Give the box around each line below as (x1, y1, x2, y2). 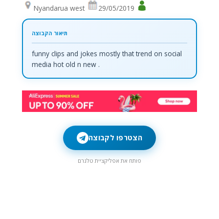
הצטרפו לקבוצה (88, 132, 142, 143)
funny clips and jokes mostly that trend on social (31, 48, 182, 58)
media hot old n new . (31, 59, 100, 69)
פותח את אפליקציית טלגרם (77, 156, 141, 164)
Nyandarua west (33, 3, 87, 13)
